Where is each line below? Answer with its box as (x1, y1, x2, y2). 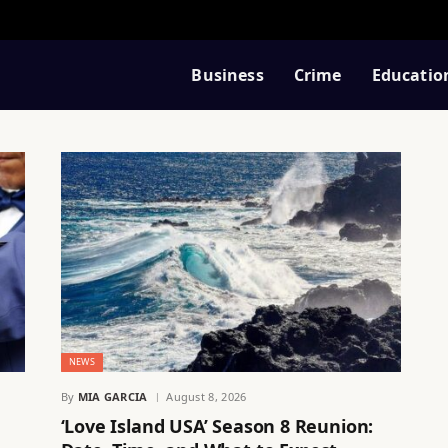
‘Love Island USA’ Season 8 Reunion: (60, 413, 374, 438)
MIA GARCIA (77, 388, 148, 404)
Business (191, 63, 264, 86)
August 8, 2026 (166, 388, 247, 404)
